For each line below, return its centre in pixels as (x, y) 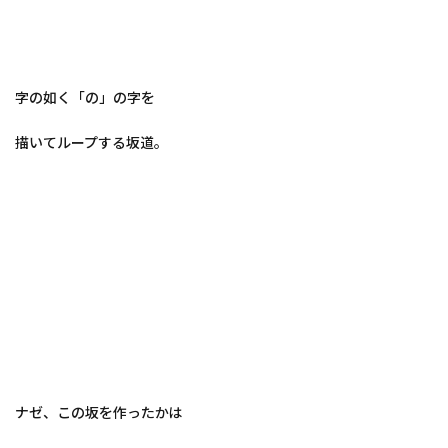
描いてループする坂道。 (91, 142)
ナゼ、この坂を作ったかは (98, 412)
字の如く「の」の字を (85, 97)
